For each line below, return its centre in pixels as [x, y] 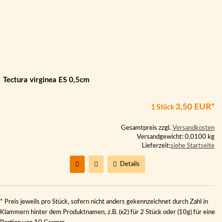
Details [128, 164]
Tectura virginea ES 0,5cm [46, 80]
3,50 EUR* [195, 107]
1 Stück [163, 108]
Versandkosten [194, 128]
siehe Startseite [193, 146]
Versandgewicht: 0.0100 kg [176, 137]
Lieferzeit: [156, 146]
